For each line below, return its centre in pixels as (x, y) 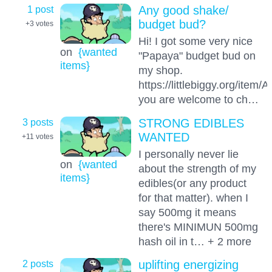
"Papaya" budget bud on (197, 56)
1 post (40, 9)
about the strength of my (197, 168)
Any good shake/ (183, 11)
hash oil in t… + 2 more (195, 241)
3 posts (38, 122)
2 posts (38, 264)
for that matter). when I (193, 197)
